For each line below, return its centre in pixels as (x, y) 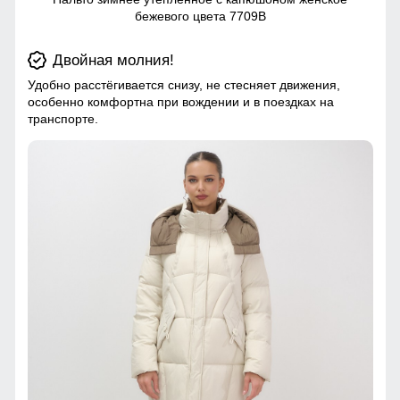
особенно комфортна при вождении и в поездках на (180, 102)
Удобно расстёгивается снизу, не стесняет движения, (183, 85)
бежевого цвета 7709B (200, 17)
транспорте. (62, 119)
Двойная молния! (113, 61)
